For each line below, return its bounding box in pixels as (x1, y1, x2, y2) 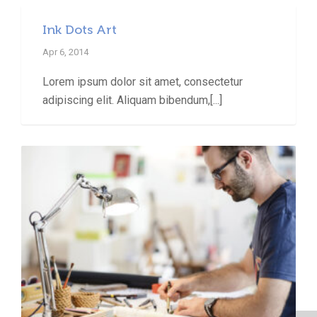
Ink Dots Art (42, 23, 117, 37)
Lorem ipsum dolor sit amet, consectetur (42, 75, 243, 88)
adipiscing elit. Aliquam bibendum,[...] (42, 93, 222, 107)
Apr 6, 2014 (42, 47, 88, 57)
